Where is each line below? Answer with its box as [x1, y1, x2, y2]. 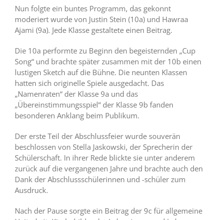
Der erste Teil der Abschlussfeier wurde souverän [15, 131, 180, 141]
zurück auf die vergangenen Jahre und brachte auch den [15, 164, 203, 174]
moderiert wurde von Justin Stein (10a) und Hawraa [15, 14, 188, 25]
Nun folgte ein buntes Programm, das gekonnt [15, 3, 171, 14]
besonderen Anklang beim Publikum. [15, 110, 139, 121]
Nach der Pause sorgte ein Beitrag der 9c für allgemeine [15, 206, 202, 216]
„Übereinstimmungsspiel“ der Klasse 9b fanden [15, 100, 173, 110]
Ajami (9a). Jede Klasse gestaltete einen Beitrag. [15, 25, 172, 35]
